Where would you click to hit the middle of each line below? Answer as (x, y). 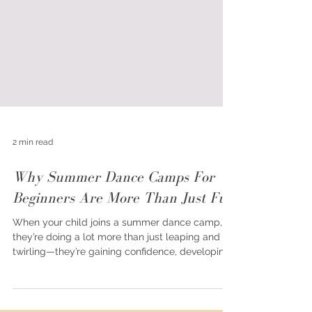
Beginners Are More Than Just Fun (124, 259)
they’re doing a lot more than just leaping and (116, 298)
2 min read (33, 204)
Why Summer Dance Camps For (114, 238)
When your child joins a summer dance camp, (117, 284)
